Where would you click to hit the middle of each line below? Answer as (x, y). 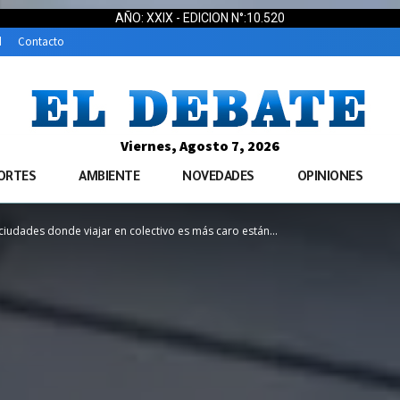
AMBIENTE (109, 179)
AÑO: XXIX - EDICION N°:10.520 (200, 18)
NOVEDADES (218, 179)
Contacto (41, 42)
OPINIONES (329, 179)
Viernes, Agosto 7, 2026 (200, 146)
